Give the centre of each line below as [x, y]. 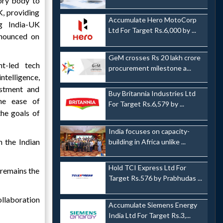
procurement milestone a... [150, 68]
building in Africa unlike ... [147, 142]
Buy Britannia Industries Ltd [152, 94]
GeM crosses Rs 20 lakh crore [154, 57]
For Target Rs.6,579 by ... [146, 104]
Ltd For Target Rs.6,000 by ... [152, 30]
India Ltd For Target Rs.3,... [149, 216]
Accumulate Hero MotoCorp [152, 19]
